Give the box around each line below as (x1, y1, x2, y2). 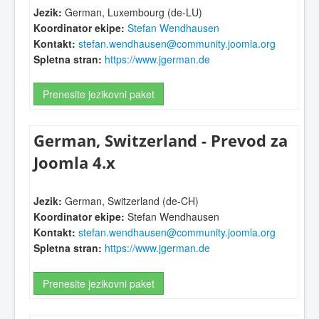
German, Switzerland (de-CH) (62, 194, 199, 209)
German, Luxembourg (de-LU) (62, 4, 202, 19)
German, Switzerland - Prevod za (33, 130, 288, 152)
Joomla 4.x (33, 152, 115, 174)
